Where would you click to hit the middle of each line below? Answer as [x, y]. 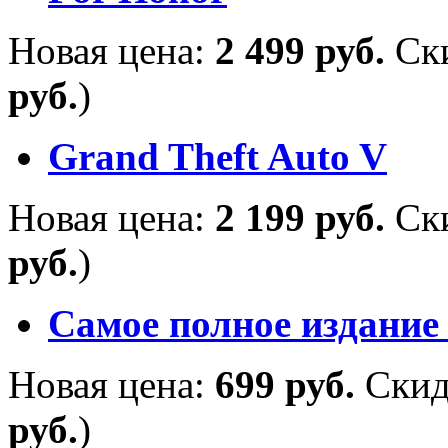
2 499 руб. [305, 50]
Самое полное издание [243, 323]
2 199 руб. [305, 217]
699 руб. [290, 384]
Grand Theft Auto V [217, 156]
